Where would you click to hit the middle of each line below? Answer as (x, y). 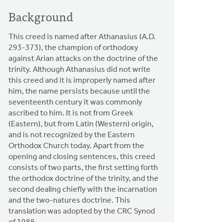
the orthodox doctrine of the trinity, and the (84, 179)
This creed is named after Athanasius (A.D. (82, 37)
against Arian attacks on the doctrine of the (83, 59)
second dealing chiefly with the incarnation (83, 190)
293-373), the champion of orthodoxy (74, 48)
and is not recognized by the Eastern (72, 135)
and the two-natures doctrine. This (70, 200)
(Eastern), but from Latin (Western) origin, (81, 124)
